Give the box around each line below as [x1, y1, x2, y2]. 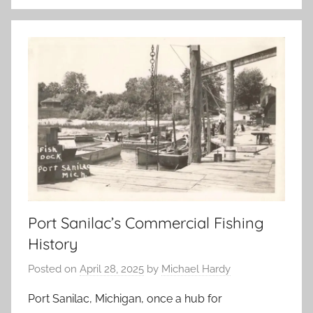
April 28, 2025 [80, 262, 144, 275]
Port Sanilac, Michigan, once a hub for [28, 291, 222, 305]
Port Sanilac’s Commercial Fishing [28, 213, 264, 233]
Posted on [28, 262, 80, 275]
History [28, 234, 78, 254]
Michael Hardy [161, 262, 231, 275]
